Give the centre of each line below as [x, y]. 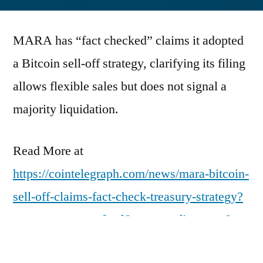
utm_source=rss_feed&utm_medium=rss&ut [129, 219]
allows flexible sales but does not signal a [120, 86]
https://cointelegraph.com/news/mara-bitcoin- [131, 173]
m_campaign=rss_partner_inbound [103, 242]
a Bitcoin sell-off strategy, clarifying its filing [129, 63]
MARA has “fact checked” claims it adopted [128, 40]
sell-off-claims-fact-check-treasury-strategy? [128, 196]
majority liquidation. [66, 109]
